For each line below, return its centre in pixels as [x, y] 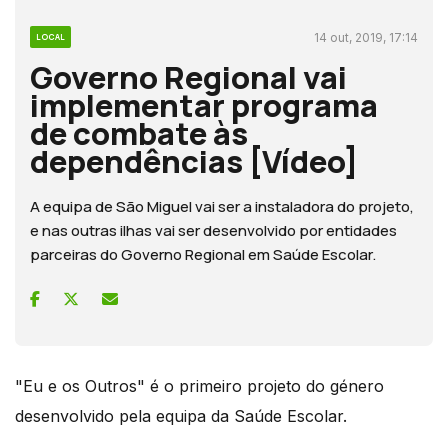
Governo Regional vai [188, 76]
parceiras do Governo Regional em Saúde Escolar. [203, 254]
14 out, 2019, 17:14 [366, 37]
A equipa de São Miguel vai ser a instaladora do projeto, [222, 206]
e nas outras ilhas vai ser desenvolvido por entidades [213, 230]
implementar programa [204, 104]
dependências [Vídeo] [194, 160]
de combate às [139, 132]
